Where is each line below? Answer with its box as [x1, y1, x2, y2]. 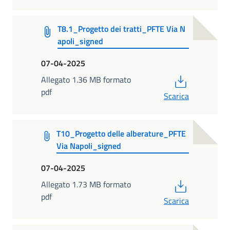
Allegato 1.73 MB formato [41, 178, 131, 191]
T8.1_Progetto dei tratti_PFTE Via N [57, 22, 186, 35]
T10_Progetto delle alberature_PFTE [56, 127, 186, 140]
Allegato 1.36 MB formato [41, 73, 131, 86]
